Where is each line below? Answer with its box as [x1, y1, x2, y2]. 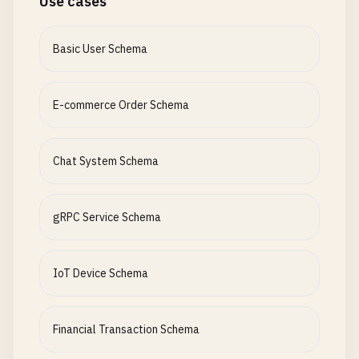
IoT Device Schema [53, 266, 148, 280]
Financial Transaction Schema [53, 322, 200, 337]
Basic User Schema [53, 42, 147, 56]
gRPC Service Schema [53, 210, 161, 224]
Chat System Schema [53, 154, 159, 168]
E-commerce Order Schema [53, 98, 189, 112]
